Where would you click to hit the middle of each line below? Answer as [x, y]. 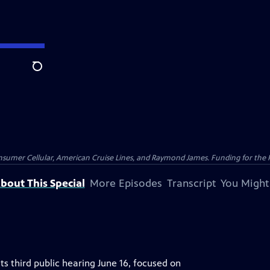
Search [47, 73]
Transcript [191, 183]
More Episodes [126, 183]
